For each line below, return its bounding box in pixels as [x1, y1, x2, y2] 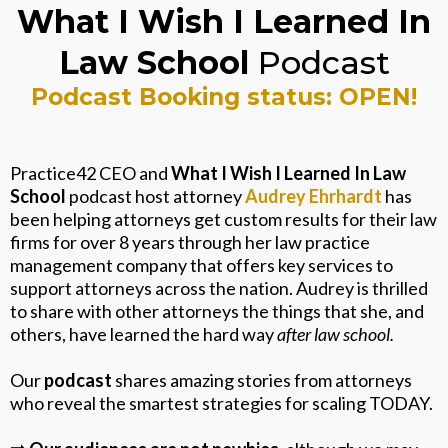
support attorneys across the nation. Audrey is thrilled [10, 277, 428, 299]
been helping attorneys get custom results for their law [10, 208, 437, 230]
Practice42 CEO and [10, 162, 168, 184]
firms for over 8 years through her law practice [10, 231, 370, 253]
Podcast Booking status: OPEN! [31, 83, 417, 111]
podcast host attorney [66, 185, 245, 207]
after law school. [277, 323, 394, 345]
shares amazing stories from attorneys [112, 369, 412, 391]
